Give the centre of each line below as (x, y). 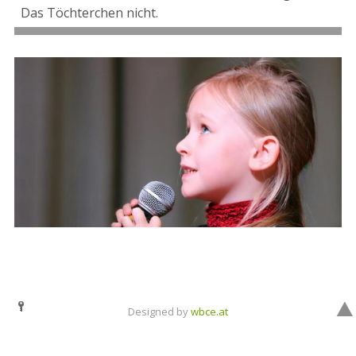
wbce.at (209, 312)
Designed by (159, 312)
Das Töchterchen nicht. (90, 13)
